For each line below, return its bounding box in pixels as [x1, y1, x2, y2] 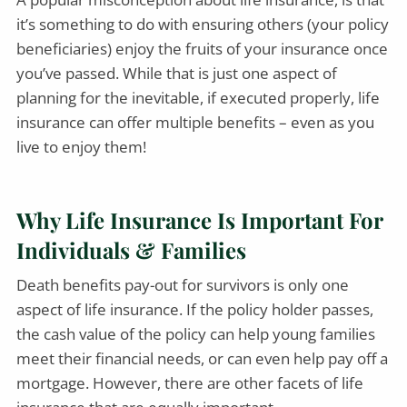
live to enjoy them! [16, 135, 147, 157]
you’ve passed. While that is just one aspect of [16, 62, 338, 84]
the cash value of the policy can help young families [16, 323, 376, 345]
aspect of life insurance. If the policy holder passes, [16, 299, 374, 321]
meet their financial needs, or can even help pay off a [16, 348, 389, 370]
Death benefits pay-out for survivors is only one [16, 274, 350, 296]
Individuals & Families [16, 234, 247, 264]
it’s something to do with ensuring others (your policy [16, 13, 390, 35]
